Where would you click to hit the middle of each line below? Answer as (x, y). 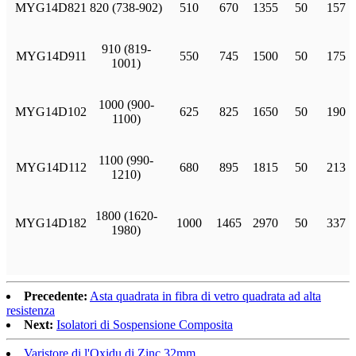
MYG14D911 (51, 56)
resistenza (31, 311)
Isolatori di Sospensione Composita (145, 325)
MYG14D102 (51, 112)
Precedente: (56, 296)
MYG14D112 (51, 168)
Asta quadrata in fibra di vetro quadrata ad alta (205, 296)
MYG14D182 (51, 223)
